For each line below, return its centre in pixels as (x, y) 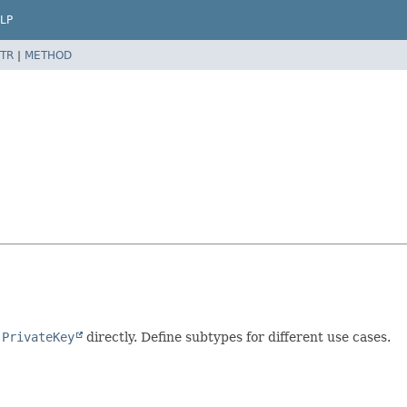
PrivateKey (38, 337)
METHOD (48, 55)
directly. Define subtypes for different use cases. (237, 337)
